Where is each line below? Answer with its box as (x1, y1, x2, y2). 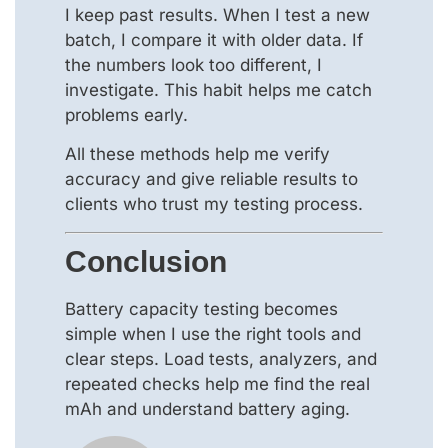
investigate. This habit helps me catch (65, 80, 372, 101)
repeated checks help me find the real (65, 373, 370, 394)
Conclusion (65, 244, 227, 278)
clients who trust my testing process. (65, 194, 363, 215)
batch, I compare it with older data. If (65, 30, 363, 51)
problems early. (65, 105, 188, 126)
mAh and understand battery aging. (65, 398, 350, 419)
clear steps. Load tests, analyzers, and (65, 348, 377, 369)
